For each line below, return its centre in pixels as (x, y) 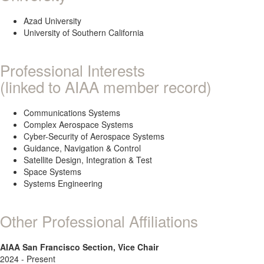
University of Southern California (84, 32)
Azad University (52, 21)
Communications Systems (72, 113)
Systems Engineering (63, 183)
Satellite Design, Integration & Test (88, 160)
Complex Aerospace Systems (78, 124)
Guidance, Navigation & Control (82, 148)
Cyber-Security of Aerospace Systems (94, 136)
